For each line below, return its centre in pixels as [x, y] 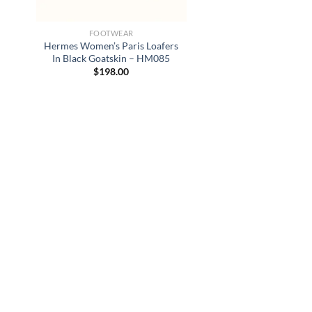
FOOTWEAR [111, 33]
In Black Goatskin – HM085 [111, 58]
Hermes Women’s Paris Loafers [111, 45]
